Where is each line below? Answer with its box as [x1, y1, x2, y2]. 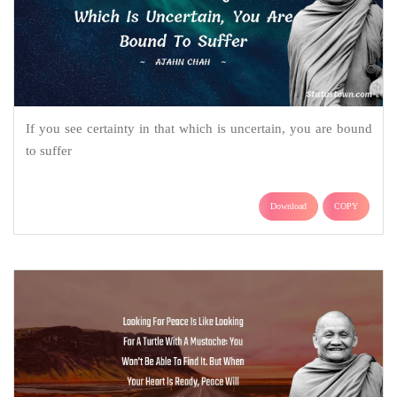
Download [270, 201, 307, 212]
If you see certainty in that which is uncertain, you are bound [25, 121, 372, 136]
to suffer [25, 144, 72, 159]
